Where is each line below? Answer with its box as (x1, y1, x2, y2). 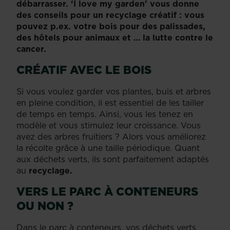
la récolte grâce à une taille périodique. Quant (16, 142, 200, 154)
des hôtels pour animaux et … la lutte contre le (16, 31, 213, 43)
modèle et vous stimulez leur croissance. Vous (16, 119, 201, 131)
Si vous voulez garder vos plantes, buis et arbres (16, 85, 211, 97)
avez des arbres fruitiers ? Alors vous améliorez (16, 130, 206, 142)
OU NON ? (16, 197, 73, 214)
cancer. (16, 43, 46, 54)
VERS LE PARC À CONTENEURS (16, 183, 198, 199)
